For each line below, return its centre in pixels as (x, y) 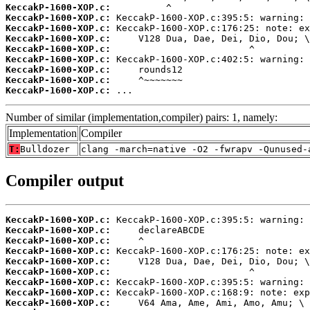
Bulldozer (45, 149)
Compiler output (65, 181)
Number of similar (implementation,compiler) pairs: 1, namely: (142, 118)
